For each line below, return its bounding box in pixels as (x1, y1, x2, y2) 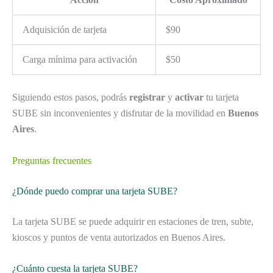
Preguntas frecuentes (12, 155, 91, 166)
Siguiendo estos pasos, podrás (12, 92, 129, 103)
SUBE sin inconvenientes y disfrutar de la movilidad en (12, 108, 228, 119)
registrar (129, 92, 165, 103)
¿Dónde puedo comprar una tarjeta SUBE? (12, 185, 177, 196)
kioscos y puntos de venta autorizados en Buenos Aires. (12, 232, 225, 243)
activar (175, 92, 204, 103)
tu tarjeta (204, 92, 239, 103)
